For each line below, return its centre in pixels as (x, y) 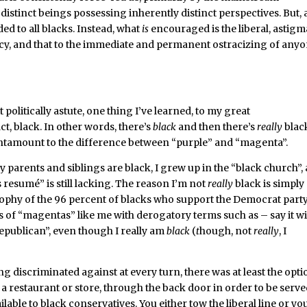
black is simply (270, 184)
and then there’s (217, 127)
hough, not (227, 231)
